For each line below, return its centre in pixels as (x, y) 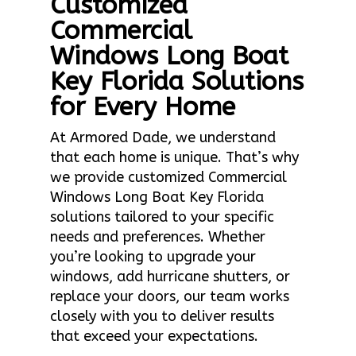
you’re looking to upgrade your (153, 256)
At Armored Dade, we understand (163, 137)
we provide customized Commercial (168, 177)
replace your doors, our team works (169, 296)
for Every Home (142, 106)
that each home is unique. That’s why (174, 157)
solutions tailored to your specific (162, 217)
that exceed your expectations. (154, 336)
